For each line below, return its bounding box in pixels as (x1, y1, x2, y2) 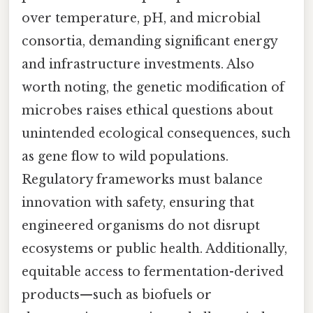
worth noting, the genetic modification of (22, 79, 284, 95)
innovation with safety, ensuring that (22, 194, 254, 210)
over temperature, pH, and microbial (22, 10, 261, 26)
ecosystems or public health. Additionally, (22, 240, 287, 256)
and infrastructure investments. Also (22, 56, 254, 72)
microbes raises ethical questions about (22, 102, 273, 118)
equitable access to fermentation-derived (22, 263, 284, 279)
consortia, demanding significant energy (22, 33, 277, 49)
